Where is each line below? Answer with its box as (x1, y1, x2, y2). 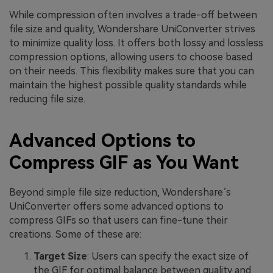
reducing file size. (9, 93, 85, 105)
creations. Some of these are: (9, 228, 141, 240)
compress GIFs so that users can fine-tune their (9, 214, 228, 226)
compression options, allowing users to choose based (9, 51, 252, 63)
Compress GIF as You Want (9, 151, 239, 173)
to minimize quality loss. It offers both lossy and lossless (9, 37, 263, 49)
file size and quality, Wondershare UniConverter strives (9, 23, 255, 35)
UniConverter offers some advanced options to (9, 200, 224, 212)
